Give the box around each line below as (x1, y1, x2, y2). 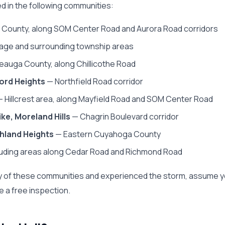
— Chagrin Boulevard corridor (70, 111, 179, 122)
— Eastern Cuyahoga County (54, 129, 161, 140)
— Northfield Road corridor (45, 76, 143, 87)
